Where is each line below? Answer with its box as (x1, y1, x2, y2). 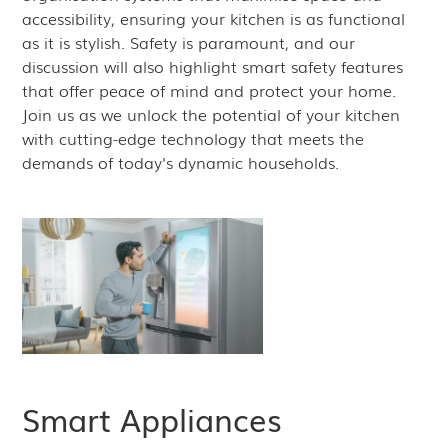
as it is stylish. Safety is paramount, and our (22, 30, 356, 54)
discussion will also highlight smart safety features (22, 54, 404, 78)
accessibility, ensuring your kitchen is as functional (22, 6, 406, 30)
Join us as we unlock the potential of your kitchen (22, 102, 401, 126)
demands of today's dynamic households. (22, 150, 340, 174)
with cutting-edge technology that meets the (22, 126, 365, 150)
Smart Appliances (22, 395, 283, 441)
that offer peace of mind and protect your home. (22, 78, 397, 102)
